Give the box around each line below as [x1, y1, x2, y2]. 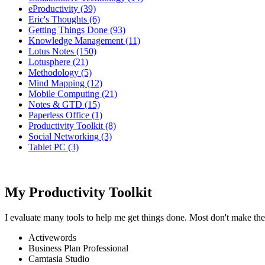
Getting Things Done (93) [28, 25, 125, 35]
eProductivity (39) [28, 4, 96, 14]
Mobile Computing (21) [28, 89, 117, 99]
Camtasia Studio [28, 253, 89, 264]
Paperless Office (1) [28, 110, 102, 120]
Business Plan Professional [28, 243, 128, 253]
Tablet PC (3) [28, 142, 79, 152]
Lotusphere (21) [28, 57, 88, 67]
